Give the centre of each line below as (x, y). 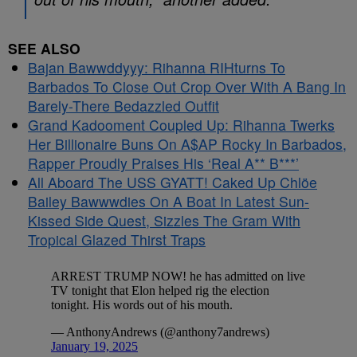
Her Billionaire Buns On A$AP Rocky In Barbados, (187, 144)
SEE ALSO (44, 48)
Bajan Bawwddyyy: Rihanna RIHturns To (157, 67)
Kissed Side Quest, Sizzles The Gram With (164, 220)
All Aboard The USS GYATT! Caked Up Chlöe (173, 182)
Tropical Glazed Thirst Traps (117, 239)
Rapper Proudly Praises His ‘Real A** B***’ (163, 163)
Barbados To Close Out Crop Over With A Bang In (187, 86)
